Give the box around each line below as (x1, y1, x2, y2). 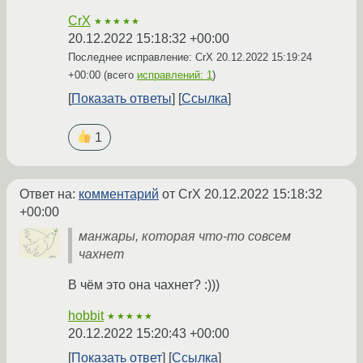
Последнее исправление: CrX (68, 51, 216, 64)
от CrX (159, 187, 204, 202)
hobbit (68, 309, 104, 323)
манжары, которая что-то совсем (79, 229, 291, 244)
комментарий (79, 187, 159, 202)
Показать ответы (71, 92, 172, 106)
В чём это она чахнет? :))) (68, 278, 220, 293)
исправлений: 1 (137, 69, 212, 82)
